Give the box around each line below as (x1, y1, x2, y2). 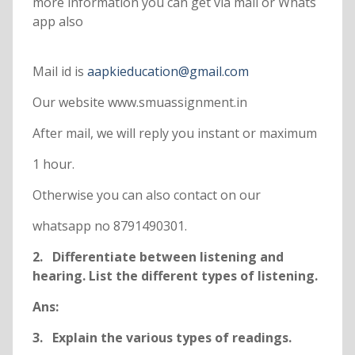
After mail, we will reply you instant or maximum (32, 124, 317, 143)
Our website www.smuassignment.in (32, 94, 247, 112)
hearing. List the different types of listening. (32, 267, 318, 285)
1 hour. (32, 155, 74, 174)
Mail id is (32, 63, 87, 81)
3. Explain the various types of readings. (32, 329, 295, 347)
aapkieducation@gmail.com (86, 63, 249, 81)
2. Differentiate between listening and (32, 248, 284, 266)
